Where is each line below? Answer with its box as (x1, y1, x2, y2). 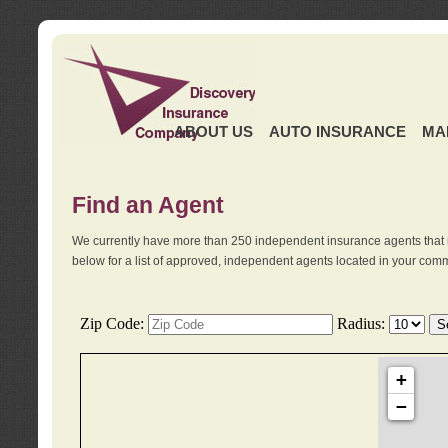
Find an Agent (71, 192, 224, 218)
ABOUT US (173, 123, 253, 141)
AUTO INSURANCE (268, 123, 406, 141)
